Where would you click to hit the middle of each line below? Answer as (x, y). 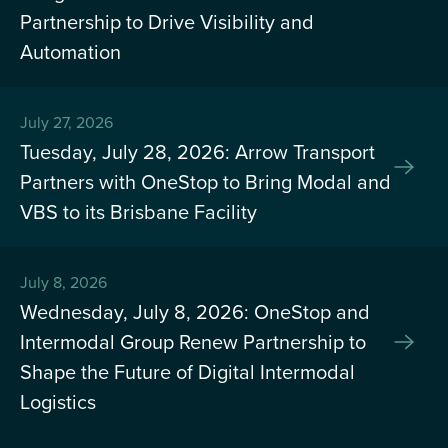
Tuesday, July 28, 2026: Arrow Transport (197, 151)
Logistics (58, 401)
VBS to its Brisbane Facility (138, 211)
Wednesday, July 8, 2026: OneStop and (195, 311)
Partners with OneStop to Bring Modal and (205, 181)
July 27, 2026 (66, 122)
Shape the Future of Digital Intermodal (187, 371)
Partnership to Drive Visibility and (167, 21)
